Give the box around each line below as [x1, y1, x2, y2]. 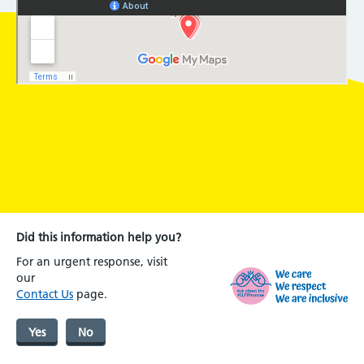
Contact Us [16, 286, 73, 301]
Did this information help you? [16, 229, 181, 245]
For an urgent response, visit [16, 253, 167, 269]
